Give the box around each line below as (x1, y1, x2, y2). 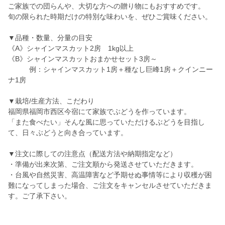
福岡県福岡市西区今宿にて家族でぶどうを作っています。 (8, 107, 191, 116)
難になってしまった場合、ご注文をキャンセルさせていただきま (8, 181, 212, 190)
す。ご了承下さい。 (8, 192, 71, 200)
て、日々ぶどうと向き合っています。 (8, 129, 128, 137)
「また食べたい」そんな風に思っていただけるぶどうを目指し (8, 118, 205, 127)
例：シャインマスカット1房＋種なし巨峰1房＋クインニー (8, 65, 213, 74)
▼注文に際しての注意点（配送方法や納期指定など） (8, 150, 177, 158)
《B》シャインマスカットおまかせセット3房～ (8, 55, 157, 63)
